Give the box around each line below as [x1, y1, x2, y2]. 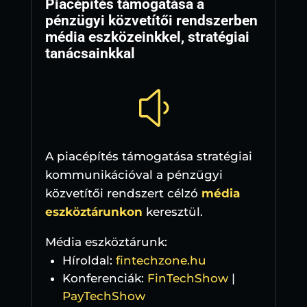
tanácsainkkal [45, 45, 135, 62]
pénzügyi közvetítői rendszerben [45, 12, 258, 29]
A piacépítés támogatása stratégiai [45, 149, 252, 164]
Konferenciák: [62, 271, 147, 286]
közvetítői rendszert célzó [45, 186, 201, 201]
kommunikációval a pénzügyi [45, 168, 223, 182]
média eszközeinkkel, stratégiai [45, 29, 249, 46]
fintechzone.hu [115, 254, 206, 268]
